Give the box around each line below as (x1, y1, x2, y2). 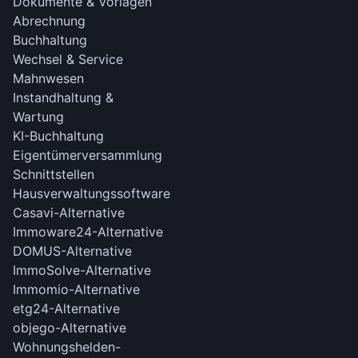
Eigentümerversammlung (13, 146, 162, 163)
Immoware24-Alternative (13, 223, 163, 240)
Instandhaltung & (13, 89, 113, 105)
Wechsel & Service (13, 50, 123, 67)
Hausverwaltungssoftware (13, 185, 170, 201)
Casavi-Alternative (13, 204, 125, 221)
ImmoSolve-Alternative (13, 261, 151, 278)
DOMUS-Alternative (13, 242, 132, 259)
